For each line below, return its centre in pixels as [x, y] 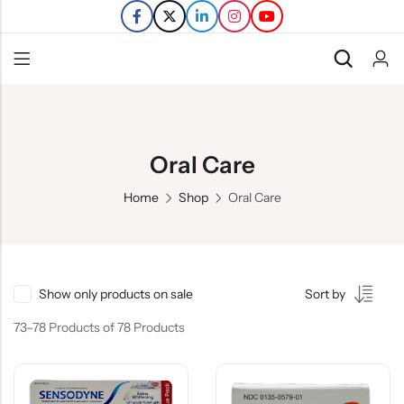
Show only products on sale [116, 294]
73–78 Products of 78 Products [99, 327]
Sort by [325, 294]
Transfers [47, 187]
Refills [37, 155]
